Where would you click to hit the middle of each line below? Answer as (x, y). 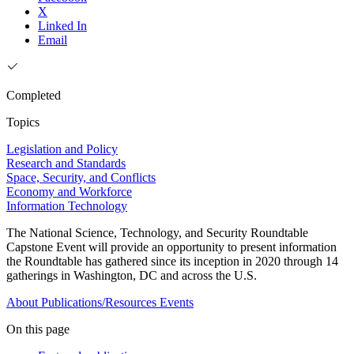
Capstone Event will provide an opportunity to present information (171, 247)
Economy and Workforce (69, 192)
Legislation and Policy (62, 149)
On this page (38, 330)
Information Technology (67, 206)
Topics (23, 122)
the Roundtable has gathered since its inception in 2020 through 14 (172, 262)
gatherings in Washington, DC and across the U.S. (132, 276)
